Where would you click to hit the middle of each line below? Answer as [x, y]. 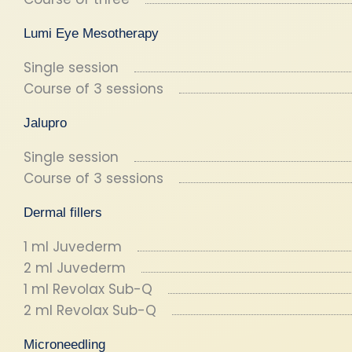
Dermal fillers [63, 213]
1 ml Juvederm [73, 247]
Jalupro [45, 123]
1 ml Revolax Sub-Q [88, 289]
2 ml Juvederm [75, 268]
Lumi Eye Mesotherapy [91, 33]
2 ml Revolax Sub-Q [90, 310]
